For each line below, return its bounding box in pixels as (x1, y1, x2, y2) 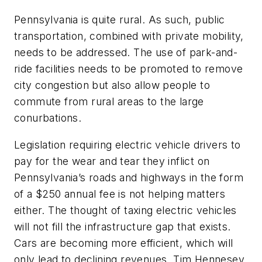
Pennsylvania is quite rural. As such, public (14, 13, 225, 26)
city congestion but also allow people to (14, 78, 210, 91)
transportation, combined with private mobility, (14, 29, 244, 42)
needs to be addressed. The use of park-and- (14, 46, 238, 58)
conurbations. (14, 111, 82, 124)
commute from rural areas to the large (14, 95, 204, 108)
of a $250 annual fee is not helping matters (14, 187, 226, 200)
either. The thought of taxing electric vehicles (14, 204, 237, 216)
